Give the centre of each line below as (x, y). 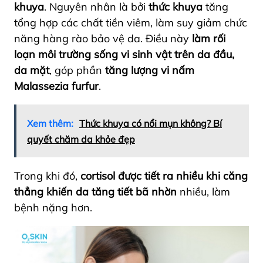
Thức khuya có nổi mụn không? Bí (151, 123)
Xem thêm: (50, 123)
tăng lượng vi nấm (148, 70)
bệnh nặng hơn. (53, 207)
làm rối (209, 38)
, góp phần (76, 70)
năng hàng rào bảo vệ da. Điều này (103, 38)
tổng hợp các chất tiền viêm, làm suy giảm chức (131, 22)
